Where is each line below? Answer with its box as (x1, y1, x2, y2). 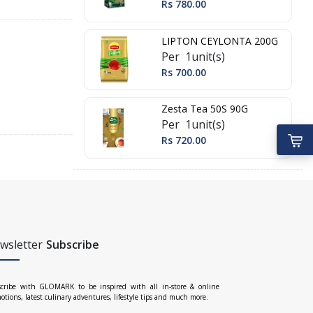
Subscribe (46, 237, 99, 253)
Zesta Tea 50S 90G (161, 102, 248, 116)
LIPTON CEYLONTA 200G (161, 34, 278, 48)
